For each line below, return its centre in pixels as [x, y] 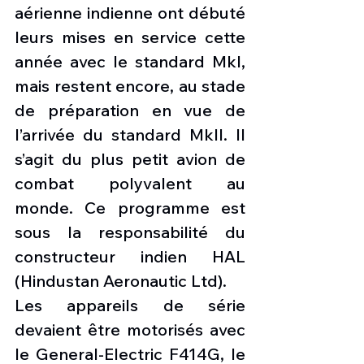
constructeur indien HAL [130, 256]
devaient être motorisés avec [130, 329]
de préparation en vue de [130, 110]
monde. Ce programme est [130, 208]
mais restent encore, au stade [130, 86]
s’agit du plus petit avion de [130, 159]
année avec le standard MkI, [130, 61]
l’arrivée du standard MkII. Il [130, 134]
